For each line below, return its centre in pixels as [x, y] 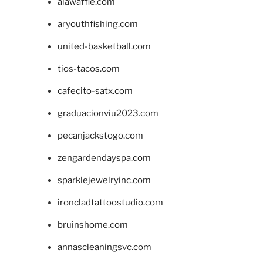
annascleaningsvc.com [104, 247]
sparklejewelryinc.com [104, 180]
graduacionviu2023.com [108, 113]
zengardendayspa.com [104, 158]
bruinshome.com [92, 225]
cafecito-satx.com [95, 91]
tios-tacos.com [88, 68]
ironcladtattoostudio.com [110, 202]
